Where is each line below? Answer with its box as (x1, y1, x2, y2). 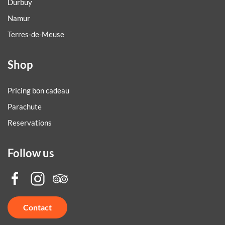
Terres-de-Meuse (8, 30, 64, 39)
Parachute (8, 102, 42, 111)
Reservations (8, 118, 52, 128)
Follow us (8, 146, 54, 160)
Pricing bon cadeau (8, 86, 69, 95)
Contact (23, 202, 52, 212)
